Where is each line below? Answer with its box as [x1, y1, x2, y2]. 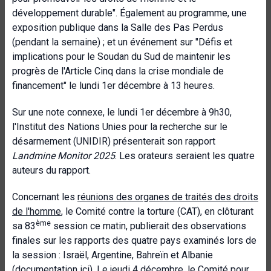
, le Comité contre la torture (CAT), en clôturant [61, 206, 253, 217]
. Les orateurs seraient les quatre [115, 150, 255, 162]
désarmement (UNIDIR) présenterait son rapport [12, 135, 215, 147]
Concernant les [12, 191, 77, 203]
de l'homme [12, 206, 61, 217]
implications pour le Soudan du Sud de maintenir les [12, 51, 230, 62]
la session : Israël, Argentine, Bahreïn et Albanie [12, 249, 213, 261]
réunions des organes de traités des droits [77, 191, 258, 203]
